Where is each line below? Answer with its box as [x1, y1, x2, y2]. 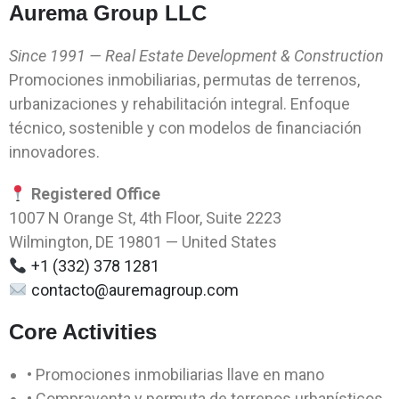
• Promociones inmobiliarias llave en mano [27, 365, 324, 385]
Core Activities [9, 320, 157, 345]
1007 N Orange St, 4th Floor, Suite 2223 [9, 208, 281, 228]
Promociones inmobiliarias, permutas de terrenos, [9, 70, 360, 90]
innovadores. [9, 142, 100, 162]
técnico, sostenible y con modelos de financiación [9, 118, 362, 138]
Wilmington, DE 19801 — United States [9, 232, 277, 252]
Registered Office [30, 184, 160, 204]
